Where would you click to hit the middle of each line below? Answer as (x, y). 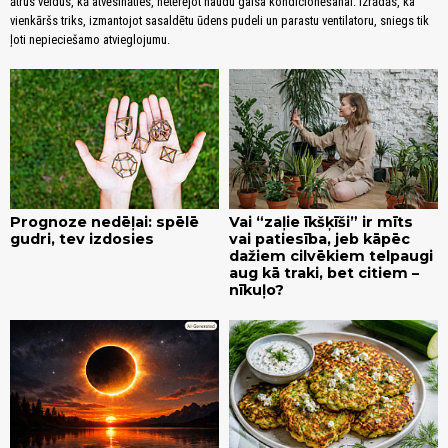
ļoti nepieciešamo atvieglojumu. (90, 40)
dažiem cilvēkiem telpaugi (331, 255)
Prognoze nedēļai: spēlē (104, 221)
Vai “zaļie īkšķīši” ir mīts (321, 221)
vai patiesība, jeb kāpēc (319, 238)
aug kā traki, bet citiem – (324, 272)
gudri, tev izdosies (82, 238)
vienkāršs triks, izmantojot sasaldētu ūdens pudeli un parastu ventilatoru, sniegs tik (219, 21)
